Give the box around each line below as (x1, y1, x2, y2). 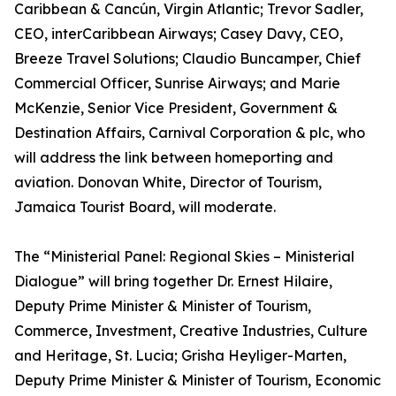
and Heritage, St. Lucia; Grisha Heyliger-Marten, (14, 346, 346, 364)
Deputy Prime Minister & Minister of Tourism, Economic (14, 371, 381, 389)
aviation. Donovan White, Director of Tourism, (14, 173, 322, 191)
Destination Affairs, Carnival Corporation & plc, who (14, 124, 365, 141)
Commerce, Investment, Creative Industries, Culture (14, 322, 368, 339)
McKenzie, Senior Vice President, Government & (14, 99, 338, 117)
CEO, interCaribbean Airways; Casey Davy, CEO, (14, 25, 343, 42)
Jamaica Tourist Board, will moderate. (14, 198, 276, 216)
